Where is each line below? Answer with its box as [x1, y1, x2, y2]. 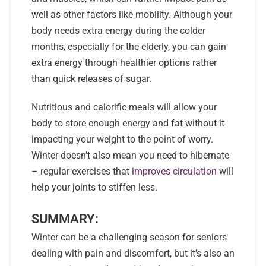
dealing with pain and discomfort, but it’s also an [31, 248, 235, 259]
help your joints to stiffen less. [31, 181, 157, 193]
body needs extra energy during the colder [31, 24, 205, 36]
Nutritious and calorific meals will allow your [31, 101, 217, 113]
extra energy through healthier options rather [31, 56, 217, 68]
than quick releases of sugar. [31, 72, 151, 84]
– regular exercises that [31, 165, 132, 177]
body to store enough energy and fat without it [31, 117, 224, 129]
